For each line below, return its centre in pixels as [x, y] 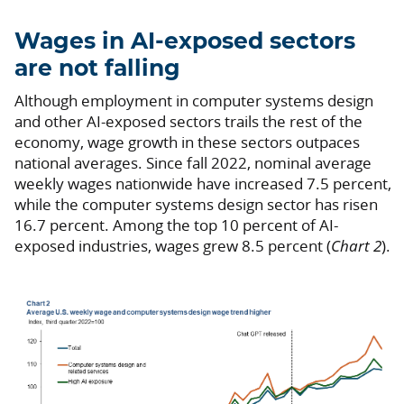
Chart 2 [356, 245]
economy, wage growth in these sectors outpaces [187, 142]
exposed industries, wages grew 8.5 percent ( [173, 245]
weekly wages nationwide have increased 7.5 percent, [203, 183]
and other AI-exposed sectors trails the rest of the [188, 121]
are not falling [97, 69]
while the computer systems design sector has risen [196, 204]
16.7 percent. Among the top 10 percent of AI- [176, 225]
